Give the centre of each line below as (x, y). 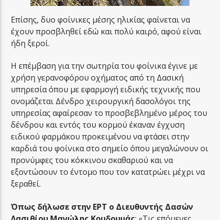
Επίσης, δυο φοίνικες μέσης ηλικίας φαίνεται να (101, 20)
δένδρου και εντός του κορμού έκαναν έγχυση (98, 125)
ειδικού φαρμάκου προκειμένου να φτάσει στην (100, 137)
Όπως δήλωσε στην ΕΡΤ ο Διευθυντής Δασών (102, 206)
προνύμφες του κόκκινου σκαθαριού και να (92, 160)
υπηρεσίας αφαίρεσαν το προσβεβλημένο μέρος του (109, 113)
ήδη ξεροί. (30, 43)
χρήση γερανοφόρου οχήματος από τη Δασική (97, 78)
